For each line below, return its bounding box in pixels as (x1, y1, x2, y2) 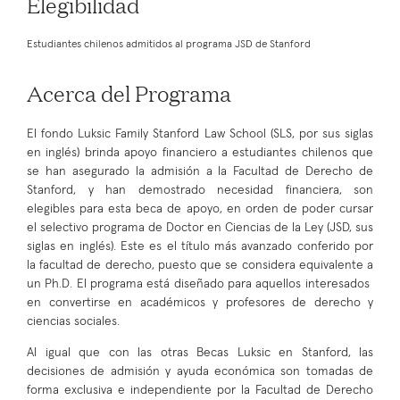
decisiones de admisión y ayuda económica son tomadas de (27, 364, 373, 378)
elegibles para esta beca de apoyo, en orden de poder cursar (27, 202, 373, 215)
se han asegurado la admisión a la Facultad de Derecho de (27, 164, 373, 178)
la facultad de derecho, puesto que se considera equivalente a (27, 258, 373, 271)
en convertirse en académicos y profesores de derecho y (27, 296, 373, 309)
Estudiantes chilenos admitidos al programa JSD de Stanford (27, 38, 311, 50)
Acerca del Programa (27, 77, 231, 108)
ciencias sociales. (27, 314, 120, 328)
